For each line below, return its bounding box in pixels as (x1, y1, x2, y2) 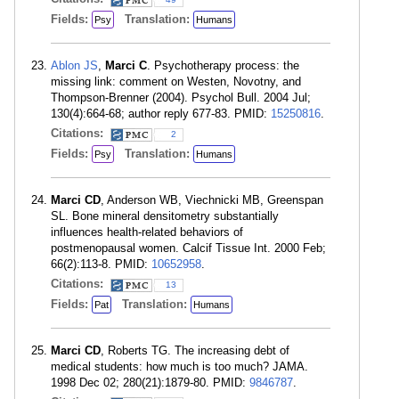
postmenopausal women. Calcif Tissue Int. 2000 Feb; (51, 241, 326, 255)
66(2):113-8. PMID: (51, 257, 151, 271)
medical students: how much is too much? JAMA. (51, 360, 308, 373)
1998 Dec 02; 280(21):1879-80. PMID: (51, 376, 249, 389)
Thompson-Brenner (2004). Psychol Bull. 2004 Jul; (51, 91, 311, 104)
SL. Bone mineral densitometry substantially (51, 209, 279, 223)
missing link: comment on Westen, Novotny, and (51, 75, 301, 88)
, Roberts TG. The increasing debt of (101, 344, 289, 357)
